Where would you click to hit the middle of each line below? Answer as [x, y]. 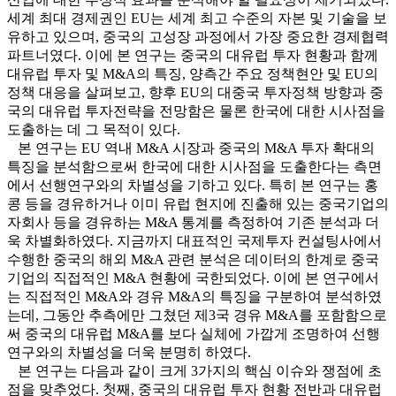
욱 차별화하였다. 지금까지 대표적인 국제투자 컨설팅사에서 [194, 241]
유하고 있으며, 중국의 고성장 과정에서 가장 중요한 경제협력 [198, 37]
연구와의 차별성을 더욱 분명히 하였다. [131, 353]
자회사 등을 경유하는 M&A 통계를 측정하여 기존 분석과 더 [193, 223]
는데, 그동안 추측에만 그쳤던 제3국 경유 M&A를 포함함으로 [197, 316]
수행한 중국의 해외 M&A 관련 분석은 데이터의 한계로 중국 [193, 260]
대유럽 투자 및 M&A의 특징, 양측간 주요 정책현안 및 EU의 [193, 74]
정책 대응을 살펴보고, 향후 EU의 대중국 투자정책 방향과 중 [195, 93]
